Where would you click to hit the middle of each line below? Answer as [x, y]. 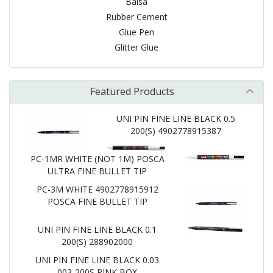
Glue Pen [136, 32]
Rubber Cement [136, 17]
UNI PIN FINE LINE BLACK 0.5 [175, 119]
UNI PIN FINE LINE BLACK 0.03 [97, 260]
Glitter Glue [136, 47]
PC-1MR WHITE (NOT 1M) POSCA [97, 158]
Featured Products [132, 91]
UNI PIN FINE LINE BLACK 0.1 [97, 229]
